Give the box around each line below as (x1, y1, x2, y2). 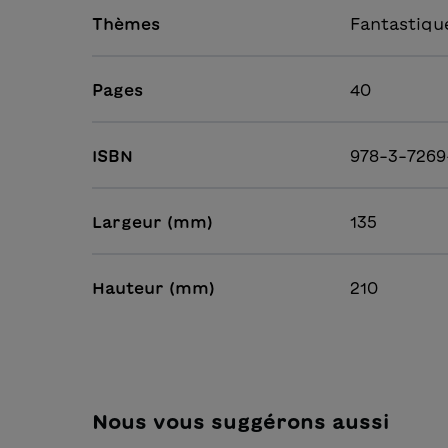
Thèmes (92, 16, 160, 33)
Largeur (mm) (92, 214, 213, 231)
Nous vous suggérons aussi (92, 411, 389, 432)
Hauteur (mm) (92, 280, 215, 297)
